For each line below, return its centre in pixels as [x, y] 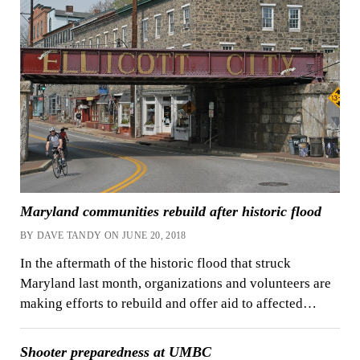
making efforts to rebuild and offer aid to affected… [168, 303]
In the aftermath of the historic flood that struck [155, 263]
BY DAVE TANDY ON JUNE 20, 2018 [103, 236]
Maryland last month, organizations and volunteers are [175, 283]
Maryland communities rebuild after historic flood [170, 212]
